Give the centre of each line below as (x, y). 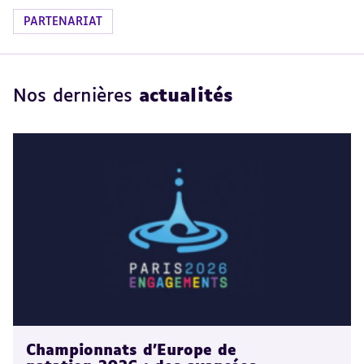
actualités (186, 97)
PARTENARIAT (63, 22)
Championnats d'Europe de (131, 351)
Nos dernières (76, 97)
